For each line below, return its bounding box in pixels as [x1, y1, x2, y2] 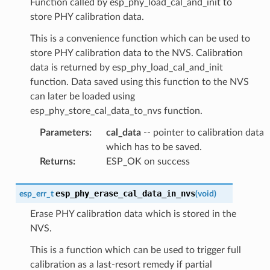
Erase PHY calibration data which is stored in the [30, 209, 236, 219]
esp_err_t [19, 189, 54, 198]
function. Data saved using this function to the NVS [30, 77, 249, 87]
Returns [39, 156, 73, 166]
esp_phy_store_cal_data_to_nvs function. [30, 105, 202, 116]
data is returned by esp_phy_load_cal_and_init [30, 62, 223, 72]
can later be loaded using [30, 91, 135, 101]
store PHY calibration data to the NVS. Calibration [30, 48, 243, 58]
